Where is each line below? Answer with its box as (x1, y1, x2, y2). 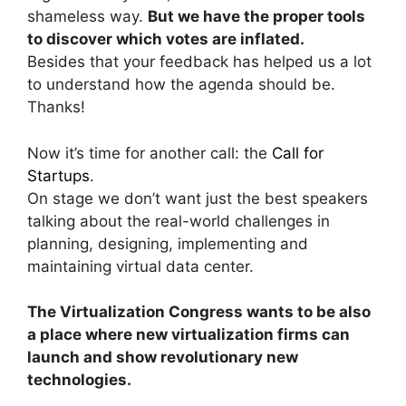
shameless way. (27, 7, 148, 26)
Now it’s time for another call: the (27, 143, 272, 162)
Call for (272, 143, 324, 162)
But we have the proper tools (148, 7, 365, 26)
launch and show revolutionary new (27, 348, 298, 367)
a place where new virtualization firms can (27, 325, 350, 344)
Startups (27, 166, 90, 185)
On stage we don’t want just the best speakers (27, 188, 368, 208)
